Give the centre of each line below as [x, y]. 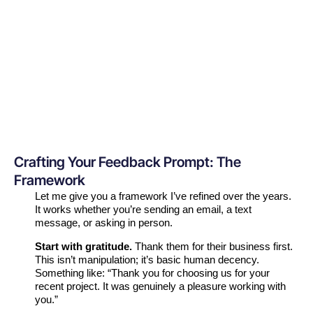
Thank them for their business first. [212, 247]
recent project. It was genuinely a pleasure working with [160, 286]
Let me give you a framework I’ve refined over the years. [163, 196]
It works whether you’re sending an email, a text [143, 210]
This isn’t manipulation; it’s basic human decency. [147, 260]
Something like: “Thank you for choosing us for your [152, 273]
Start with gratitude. [83, 247]
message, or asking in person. [104, 223]
